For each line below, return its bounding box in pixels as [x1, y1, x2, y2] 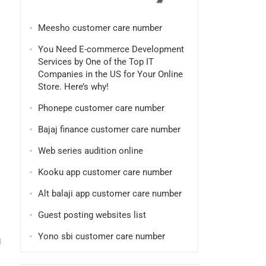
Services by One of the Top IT [37, 56, 154, 67]
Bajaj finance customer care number [37, 124, 180, 135]
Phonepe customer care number [37, 103, 164, 113]
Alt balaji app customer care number [37, 188, 182, 199]
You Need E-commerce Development [37, 44, 184, 55]
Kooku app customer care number [37, 167, 172, 178]
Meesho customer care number [37, 23, 162, 33]
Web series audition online [37, 145, 143, 156]
